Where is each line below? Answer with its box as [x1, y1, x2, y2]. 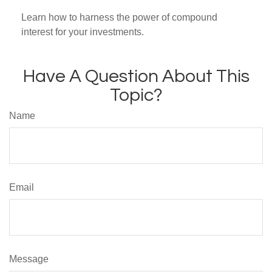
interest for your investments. [21, 27, 144, 37]
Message [9, 254, 49, 264]
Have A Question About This [22, 67, 250, 86]
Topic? [109, 86, 163, 104]
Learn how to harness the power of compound [21, 12, 217, 22]
